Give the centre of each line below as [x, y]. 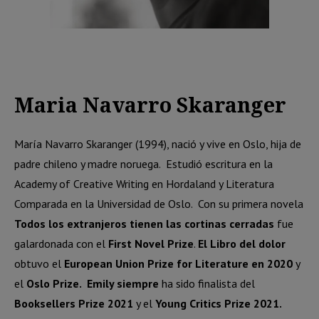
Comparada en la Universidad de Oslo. [103, 204]
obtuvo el [39, 263]
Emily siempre [124, 283]
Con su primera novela [251, 204]
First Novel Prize [151, 244]
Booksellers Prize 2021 [75, 303]
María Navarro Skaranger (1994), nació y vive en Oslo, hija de [158, 144]
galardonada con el [61, 244]
